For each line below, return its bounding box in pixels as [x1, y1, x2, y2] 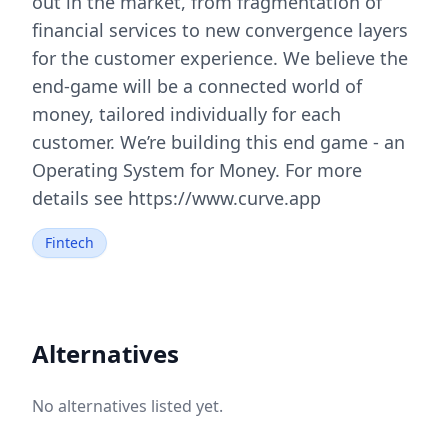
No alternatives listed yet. [32, 395, 223, 417]
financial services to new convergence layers [32, 18, 408, 42]
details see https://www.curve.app [32, 186, 321, 210]
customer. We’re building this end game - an [32, 130, 405, 154]
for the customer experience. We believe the [32, 46, 408, 70]
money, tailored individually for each [32, 102, 341, 126]
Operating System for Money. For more [32, 158, 362, 182]
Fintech [45, 233, 94, 252]
